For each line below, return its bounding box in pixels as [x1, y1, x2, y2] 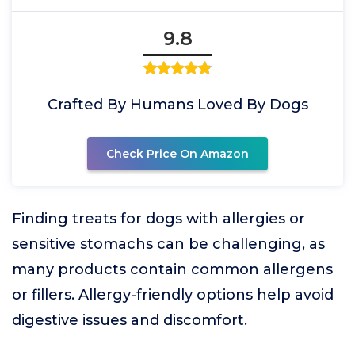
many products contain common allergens [12, 261, 333, 278]
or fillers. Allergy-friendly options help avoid [12, 286, 334, 303]
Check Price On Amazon [106, 147, 249, 161]
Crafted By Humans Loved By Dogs [47, 96, 308, 113]
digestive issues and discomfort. [12, 311, 247, 329]
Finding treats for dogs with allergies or [12, 210, 305, 227]
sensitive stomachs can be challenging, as [12, 235, 325, 253]
